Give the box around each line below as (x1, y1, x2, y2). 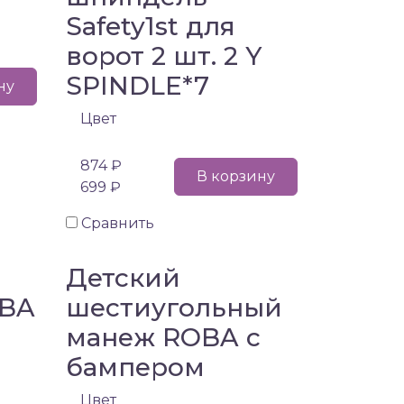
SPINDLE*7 (66, 69, 209, 101)
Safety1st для (66, 10, 235, 41)
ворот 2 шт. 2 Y (66, 40, 262, 71)
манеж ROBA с (66, 321, 261, 353)
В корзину (197, 167, 275, 185)
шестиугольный (66, 291, 282, 323)
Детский (66, 262, 180, 293)
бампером (66, 351, 205, 382)
